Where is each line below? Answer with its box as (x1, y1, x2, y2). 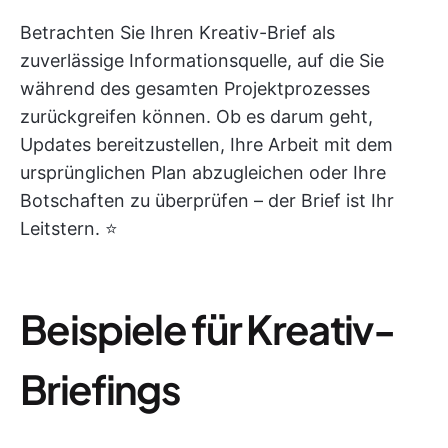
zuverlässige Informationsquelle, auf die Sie (20, 50, 384, 72)
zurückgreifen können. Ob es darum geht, (20, 106, 373, 128)
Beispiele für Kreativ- (20, 303, 395, 355)
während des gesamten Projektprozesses (20, 78, 370, 100)
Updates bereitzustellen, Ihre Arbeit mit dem (20, 134, 393, 156)
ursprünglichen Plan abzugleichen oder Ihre (20, 162, 386, 184)
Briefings (20, 363, 180, 415)
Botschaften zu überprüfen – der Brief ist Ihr (20, 190, 394, 212)
